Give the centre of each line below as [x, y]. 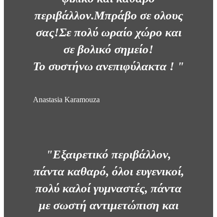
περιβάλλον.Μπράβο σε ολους [108, 15]
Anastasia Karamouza [66, 100]
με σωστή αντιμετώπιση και [108, 205]
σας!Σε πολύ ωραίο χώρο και [108, 32]
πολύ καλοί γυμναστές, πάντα [108, 188]
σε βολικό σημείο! [108, 49]
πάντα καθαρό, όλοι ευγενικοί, [108, 171]
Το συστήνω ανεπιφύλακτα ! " [108, 66]
